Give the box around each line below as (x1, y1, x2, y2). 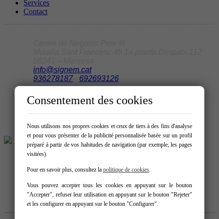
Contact (23, 7, 47, 16)
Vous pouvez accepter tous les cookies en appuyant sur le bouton (27, 182, 192, 189)
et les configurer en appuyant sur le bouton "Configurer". (27, 200, 158, 207)
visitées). (27, 151, 47, 157)
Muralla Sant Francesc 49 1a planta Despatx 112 (33, 47, 202, 56)
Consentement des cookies (27, 94, 153, 107)
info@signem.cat (33, 65, 91, 74)
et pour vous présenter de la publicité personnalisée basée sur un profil (27, 132, 192, 139)
